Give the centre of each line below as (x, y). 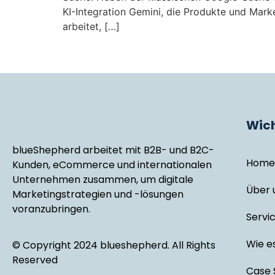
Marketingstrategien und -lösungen (98, 195)
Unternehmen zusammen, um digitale (103, 180)
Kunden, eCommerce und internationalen (112, 165)
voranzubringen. (51, 209)
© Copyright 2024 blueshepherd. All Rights (114, 245)
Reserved (35, 260)
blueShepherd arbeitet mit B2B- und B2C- (113, 150)
